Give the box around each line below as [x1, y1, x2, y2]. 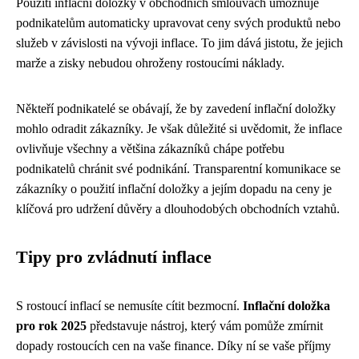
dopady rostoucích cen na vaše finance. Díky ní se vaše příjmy [16, 338, 331, 353]
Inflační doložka [243, 298, 330, 313]
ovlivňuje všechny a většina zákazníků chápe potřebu [16, 141, 284, 155]
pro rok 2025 [16, 318, 87, 333]
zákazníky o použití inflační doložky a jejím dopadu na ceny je [16, 181, 332, 196]
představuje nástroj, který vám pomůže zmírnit [87, 318, 323, 333]
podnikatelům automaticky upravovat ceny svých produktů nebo [16, 15, 341, 30]
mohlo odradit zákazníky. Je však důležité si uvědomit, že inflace [16, 121, 342, 135]
